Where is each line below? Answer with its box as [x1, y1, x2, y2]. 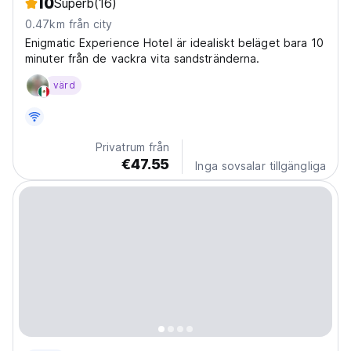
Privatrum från [95, 140, 170, 154]
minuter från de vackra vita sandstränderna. [25, 52, 260, 66]
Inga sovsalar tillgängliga [195, 159, 326, 173]
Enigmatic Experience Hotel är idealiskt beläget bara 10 [25, 36, 324, 50]
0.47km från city [25, 17, 113, 31]
